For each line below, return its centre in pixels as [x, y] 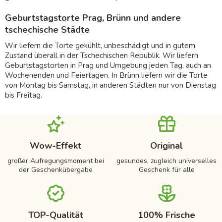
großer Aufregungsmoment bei [55, 161]
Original [166, 145]
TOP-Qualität [55, 215]
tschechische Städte [47, 29]
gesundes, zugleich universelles [166, 161]
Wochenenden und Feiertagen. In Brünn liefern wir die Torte [106, 75]
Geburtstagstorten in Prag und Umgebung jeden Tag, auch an [108, 65]
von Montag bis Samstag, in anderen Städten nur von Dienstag [111, 85]
